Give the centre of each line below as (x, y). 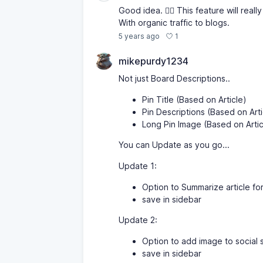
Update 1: (138, 166)
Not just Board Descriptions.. (174, 78)
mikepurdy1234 (154, 61)
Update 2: (138, 220)
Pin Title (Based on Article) (194, 100)
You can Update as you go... (174, 145)
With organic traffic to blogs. (174, 23)
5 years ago (139, 36)
